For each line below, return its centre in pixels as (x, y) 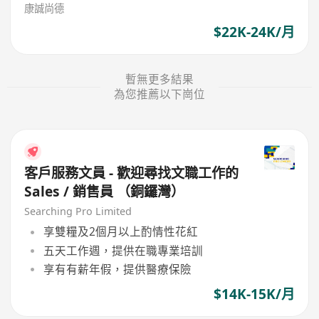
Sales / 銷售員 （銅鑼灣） (105, 192)
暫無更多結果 (159, 79)
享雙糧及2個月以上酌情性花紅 (120, 232)
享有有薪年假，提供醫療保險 (117, 269)
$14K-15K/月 (254, 294)
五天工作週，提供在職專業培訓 (123, 250)
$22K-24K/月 (254, 32)
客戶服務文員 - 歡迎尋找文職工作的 (132, 173)
